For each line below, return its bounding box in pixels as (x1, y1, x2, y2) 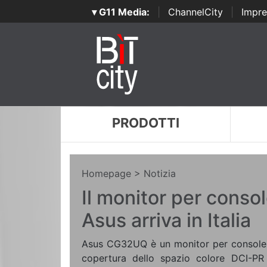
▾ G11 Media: (91, 6, 150, 18)
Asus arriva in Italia (82, 209, 251, 232)
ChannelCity (167, 6, 223, 18)
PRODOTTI (111, 115, 179, 131)
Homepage (82, 167, 131, 179)
